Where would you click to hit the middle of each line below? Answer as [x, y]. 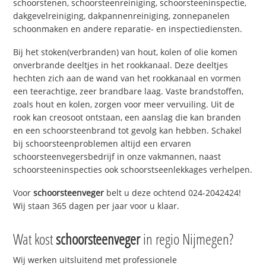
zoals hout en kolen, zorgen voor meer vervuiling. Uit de [124, 104]
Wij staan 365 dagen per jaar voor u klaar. [96, 205]
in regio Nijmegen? [187, 238]
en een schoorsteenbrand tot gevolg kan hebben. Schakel [128, 131]
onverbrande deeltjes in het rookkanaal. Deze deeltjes [121, 65]
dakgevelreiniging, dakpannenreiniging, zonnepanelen [122, 16]
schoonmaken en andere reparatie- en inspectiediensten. [128, 29]
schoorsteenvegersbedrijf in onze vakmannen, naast [117, 157]
